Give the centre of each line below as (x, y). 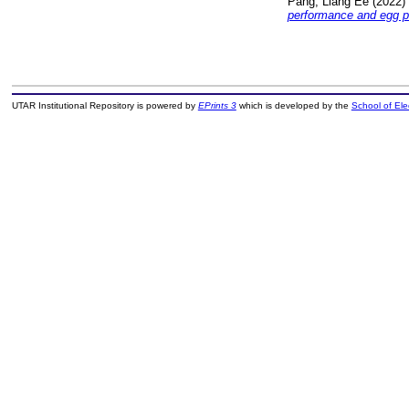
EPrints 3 (217, 106)
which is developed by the (294, 106)
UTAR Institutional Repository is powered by (105, 106)
